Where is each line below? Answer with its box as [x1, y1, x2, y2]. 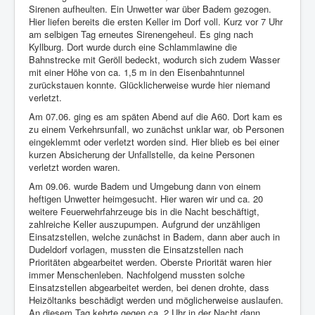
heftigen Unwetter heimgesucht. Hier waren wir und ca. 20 [29, 192, 263, 205]
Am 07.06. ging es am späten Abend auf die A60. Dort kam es [29, 110, 283, 123]
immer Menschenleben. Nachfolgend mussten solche [29, 268, 245, 281]
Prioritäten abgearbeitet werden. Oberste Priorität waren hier [29, 255, 271, 269]
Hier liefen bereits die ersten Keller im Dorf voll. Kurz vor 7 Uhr [29, 15, 283, 28]
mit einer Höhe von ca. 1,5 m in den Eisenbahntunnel [29, 65, 245, 79]
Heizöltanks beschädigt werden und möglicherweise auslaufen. [29, 293, 283, 307]
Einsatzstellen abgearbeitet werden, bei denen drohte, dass [29, 281, 269, 294]
